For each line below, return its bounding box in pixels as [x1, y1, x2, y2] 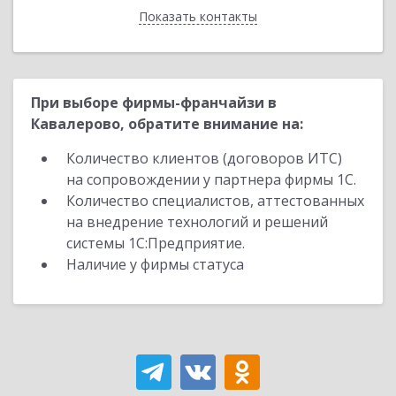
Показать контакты [139, 8, 257, 25]
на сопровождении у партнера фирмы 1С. [66, 170, 356, 189]
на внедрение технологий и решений [66, 212, 328, 232]
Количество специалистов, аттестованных [66, 191, 364, 210]
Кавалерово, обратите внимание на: [31, 114, 303, 133]
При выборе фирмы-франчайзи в [31, 93, 277, 112]
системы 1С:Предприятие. [66, 233, 245, 253]
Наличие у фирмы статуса [66, 255, 247, 274]
